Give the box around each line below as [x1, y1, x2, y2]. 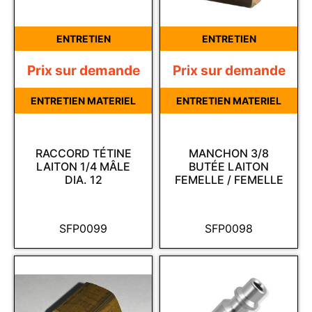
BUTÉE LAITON [189, 159, 269, 174]
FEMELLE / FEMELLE [174, 173, 283, 187]
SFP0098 [205, 221, 253, 236]
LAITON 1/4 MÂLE [36, 159, 130, 174]
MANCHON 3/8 [189, 146, 269, 161]
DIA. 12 [64, 173, 102, 187]
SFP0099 [59, 221, 107, 236]
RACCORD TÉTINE [35, 146, 132, 161]
